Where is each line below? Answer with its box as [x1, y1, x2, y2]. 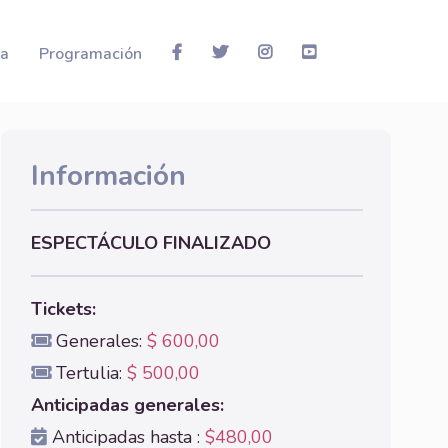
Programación [39, 43, 142, 66]
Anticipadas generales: [31, 393, 224, 417]
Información [31, 157, 186, 195]
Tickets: [31, 297, 96, 321]
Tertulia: [51, 361, 127, 385]
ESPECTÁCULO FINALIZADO [31, 231, 271, 255]
